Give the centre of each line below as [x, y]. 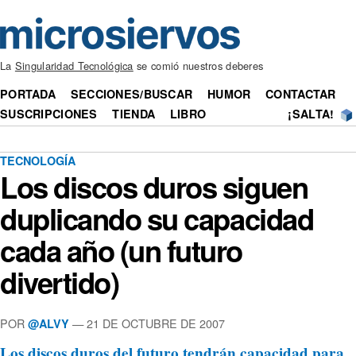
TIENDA [134, 114]
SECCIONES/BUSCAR [132, 94]
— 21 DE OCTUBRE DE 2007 [147, 323]
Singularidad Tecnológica [74, 66]
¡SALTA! [311, 114]
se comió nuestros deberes [198, 66]
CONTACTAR [301, 94]
